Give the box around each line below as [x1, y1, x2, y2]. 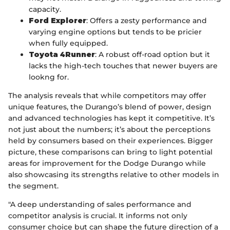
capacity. [29, 5, 61, 14]
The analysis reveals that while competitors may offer [8, 91, 206, 101]
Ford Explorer [29, 16, 86, 26]
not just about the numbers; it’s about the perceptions [8, 125, 210, 135]
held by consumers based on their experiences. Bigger [8, 136, 213, 146]
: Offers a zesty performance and [86, 16, 207, 26]
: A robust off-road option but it [95, 50, 210, 60]
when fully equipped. [29, 39, 108, 48]
